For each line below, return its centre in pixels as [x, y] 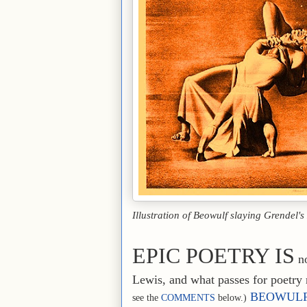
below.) [231, 297]
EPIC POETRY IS [213, 255]
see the [147, 297]
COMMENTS [188, 297]
